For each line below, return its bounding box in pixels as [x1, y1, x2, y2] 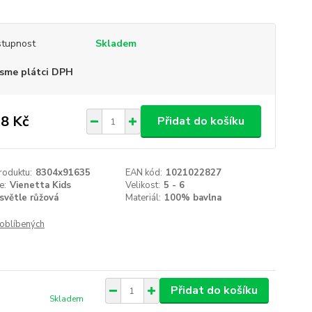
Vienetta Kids [9, 179, 71, 192]
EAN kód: [125, 166, 163, 179]
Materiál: [125, 192, 162, 204]
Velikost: [125, 179, 161, 192]
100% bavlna [164, 192, 222, 204]
